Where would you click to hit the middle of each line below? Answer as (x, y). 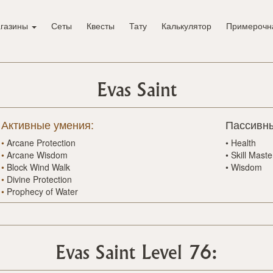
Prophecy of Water (42, 192)
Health (243, 143)
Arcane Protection (41, 143)
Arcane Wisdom (37, 155)
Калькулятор (186, 26)
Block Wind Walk (38, 167)
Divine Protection (39, 179)
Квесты (101, 26)
